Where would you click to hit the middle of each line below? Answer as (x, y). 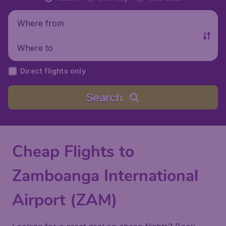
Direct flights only (53, 71)
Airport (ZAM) (65, 200)
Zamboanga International (105, 176)
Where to (35, 48)
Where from (41, 23)
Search (104, 97)
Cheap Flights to (73, 152)
